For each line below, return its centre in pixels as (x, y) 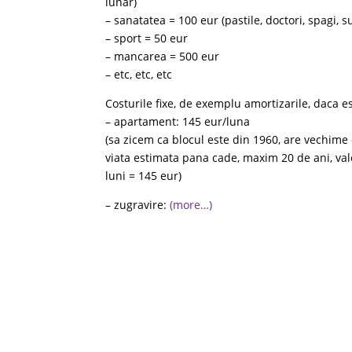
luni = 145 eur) (144, 176)
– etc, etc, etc (139, 74)
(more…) (191, 205)
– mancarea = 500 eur (163, 56)
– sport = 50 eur (147, 38)
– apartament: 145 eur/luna (178, 121)
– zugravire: (138, 205)
